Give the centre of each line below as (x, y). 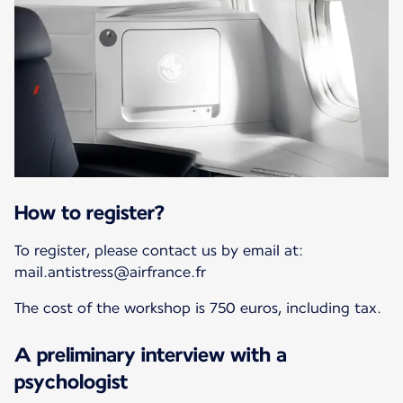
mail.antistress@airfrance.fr (110, 272)
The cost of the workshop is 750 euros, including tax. (198, 308)
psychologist (71, 381)
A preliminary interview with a (151, 354)
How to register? (90, 212)
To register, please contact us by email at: (159, 250)
